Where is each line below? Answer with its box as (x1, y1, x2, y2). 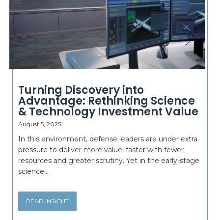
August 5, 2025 (18, 120, 61, 128)
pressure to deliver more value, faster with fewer (18, 145, 184, 154)
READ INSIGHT (26, 197, 69, 205)
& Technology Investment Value (18, 104, 198, 119)
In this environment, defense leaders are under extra (18, 135, 197, 143)
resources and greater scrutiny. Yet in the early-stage (18, 156, 199, 165)
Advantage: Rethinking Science (18, 93, 195, 109)
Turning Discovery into (18, 82, 144, 98)
